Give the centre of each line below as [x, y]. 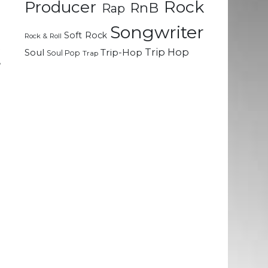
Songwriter [157, 32]
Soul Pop [63, 53]
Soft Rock [86, 36]
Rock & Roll [43, 36]
